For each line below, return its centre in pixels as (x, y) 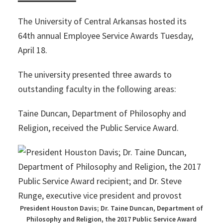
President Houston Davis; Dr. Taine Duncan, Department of (111, 208)
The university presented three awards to (95, 74)
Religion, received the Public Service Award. (98, 128)
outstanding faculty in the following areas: (97, 89)
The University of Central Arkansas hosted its (102, 21)
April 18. (32, 50)
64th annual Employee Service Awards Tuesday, (105, 36)
